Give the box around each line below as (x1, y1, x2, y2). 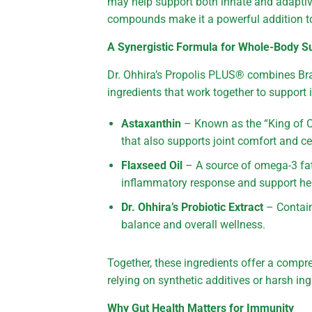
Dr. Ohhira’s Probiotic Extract (121, 200, 264, 214)
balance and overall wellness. (121, 217, 266, 231)
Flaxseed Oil (121, 158, 183, 172)
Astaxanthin (121, 116, 182, 130)
